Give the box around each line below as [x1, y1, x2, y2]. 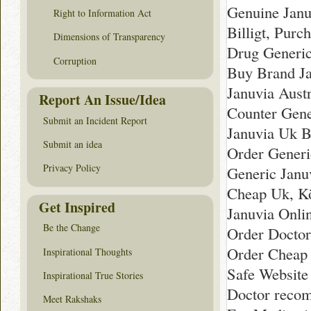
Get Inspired [39, 196, 115, 217]
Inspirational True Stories [43, 268, 143, 282]
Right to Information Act [53, 6, 151, 20]
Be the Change [43, 221, 100, 235]
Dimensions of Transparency [53, 30, 165, 44]
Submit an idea [43, 137, 102, 151]
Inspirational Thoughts [43, 244, 132, 258]
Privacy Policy [43, 161, 101, 175]
